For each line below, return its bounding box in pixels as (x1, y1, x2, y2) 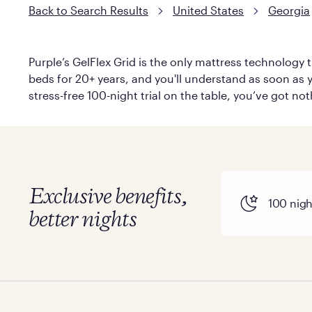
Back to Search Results (28, 3, 148, 17)
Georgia (267, 3, 310, 17)
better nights (28, 209, 136, 231)
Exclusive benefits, (28, 186, 187, 208)
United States (172, 3, 244, 17)
